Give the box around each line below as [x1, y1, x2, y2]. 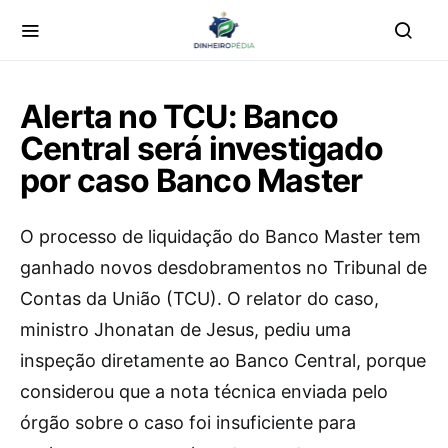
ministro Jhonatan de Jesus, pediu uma [20, 319, 351, 340]
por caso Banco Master [20, 161, 363, 200]
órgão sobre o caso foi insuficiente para [20, 412, 356, 433]
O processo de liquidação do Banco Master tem [20, 226, 421, 247]
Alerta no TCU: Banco [20, 97, 338, 136]
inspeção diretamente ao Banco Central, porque [20, 350, 426, 371]
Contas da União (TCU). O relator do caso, [20, 288, 379, 309]
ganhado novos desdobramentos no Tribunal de [20, 257, 427, 278]
